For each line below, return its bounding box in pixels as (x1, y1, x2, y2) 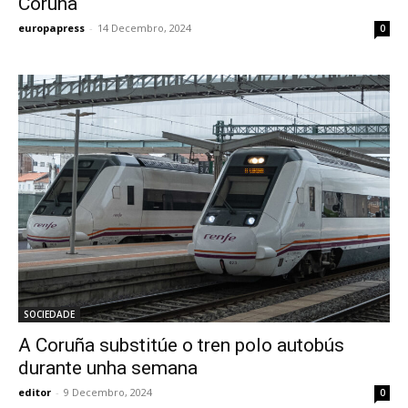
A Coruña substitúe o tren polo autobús (18, 334, 344, 357)
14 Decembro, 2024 (97, 21, 191, 36)
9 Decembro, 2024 (64, 385, 152, 400)
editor (18, 385, 51, 400)
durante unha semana (18, 357, 198, 380)
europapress (18, 21, 85, 36)
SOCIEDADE (24, 308, 75, 321)
